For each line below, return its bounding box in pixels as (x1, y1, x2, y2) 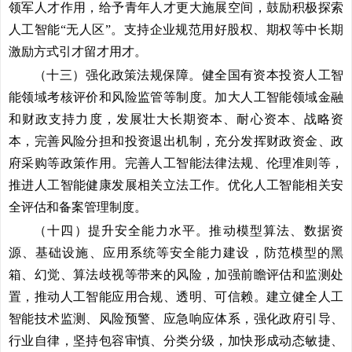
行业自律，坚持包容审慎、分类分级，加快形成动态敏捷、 (9, 334, 343, 347)
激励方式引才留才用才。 (9, 45, 147, 58)
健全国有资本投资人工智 (201, 68, 344, 82)
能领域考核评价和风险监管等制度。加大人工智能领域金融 (9, 90, 343, 104)
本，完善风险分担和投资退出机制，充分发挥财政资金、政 (9, 134, 343, 148)
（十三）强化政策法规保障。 (34, 68, 202, 82)
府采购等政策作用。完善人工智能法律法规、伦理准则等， (9, 156, 343, 170)
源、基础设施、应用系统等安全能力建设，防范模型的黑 (9, 246, 343, 259)
